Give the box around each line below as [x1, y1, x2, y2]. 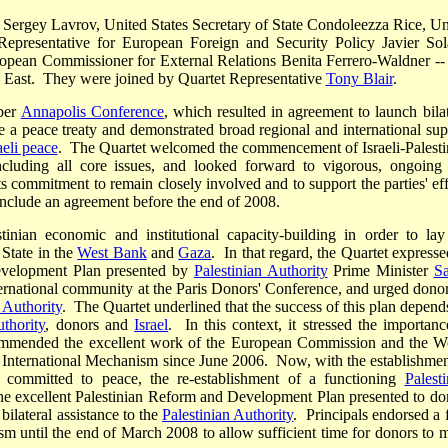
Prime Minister [327, 262, 434, 280]
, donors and [45, 316, 135, 334]
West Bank [77, 244, 147, 262]
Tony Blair [325, 70, 393, 88]
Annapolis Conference [20, 103, 164, 121]
